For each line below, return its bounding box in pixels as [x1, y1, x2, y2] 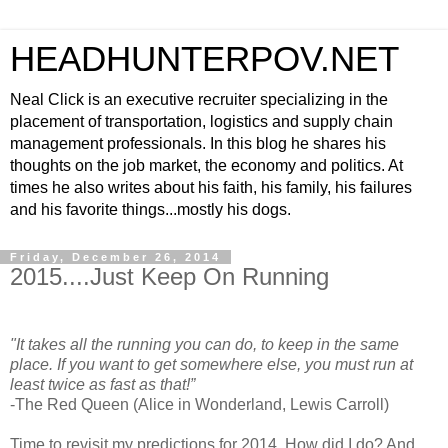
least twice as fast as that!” [10, 375, 195, 393]
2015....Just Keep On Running [10, 263, 329, 290]
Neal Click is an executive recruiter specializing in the [10, 91, 388, 108]
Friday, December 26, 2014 [10, 251, 221, 263]
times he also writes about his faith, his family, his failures [10, 179, 412, 196]
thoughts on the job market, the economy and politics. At [10, 157, 403, 174]
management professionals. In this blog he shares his [10, 135, 386, 152]
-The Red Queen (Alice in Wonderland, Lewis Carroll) [10, 395, 389, 413]
